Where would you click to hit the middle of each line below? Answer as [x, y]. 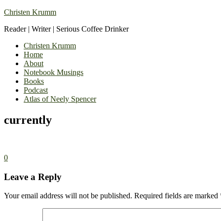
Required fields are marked [177, 196]
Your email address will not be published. [68, 196]
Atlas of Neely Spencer [60, 99]
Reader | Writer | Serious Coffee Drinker [66, 29]
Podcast [36, 90]
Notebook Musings [54, 72]
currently [28, 120]
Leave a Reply [33, 177]
